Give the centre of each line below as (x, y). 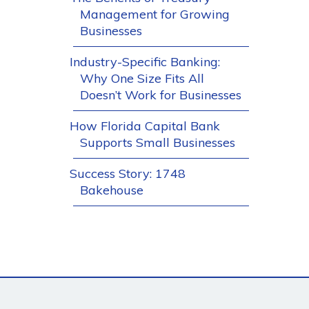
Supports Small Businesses (158, 142)
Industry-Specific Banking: (145, 62)
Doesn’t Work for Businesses (161, 95)
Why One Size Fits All (142, 78)
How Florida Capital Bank (145, 126)
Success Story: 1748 (128, 173)
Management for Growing (155, 14)
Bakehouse (112, 190)
